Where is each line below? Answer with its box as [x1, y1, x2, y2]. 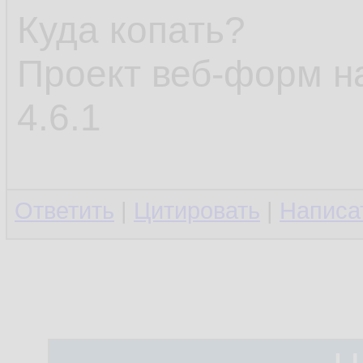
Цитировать [134, 198, 260, 224]
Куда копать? [17, 9, 246, 51]
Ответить [15, 198, 114, 224]
